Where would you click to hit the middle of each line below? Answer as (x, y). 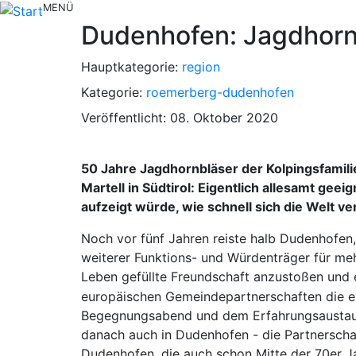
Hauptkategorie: (132, 66)
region (201, 66)
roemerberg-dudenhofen (220, 92)
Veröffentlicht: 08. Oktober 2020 (180, 117)
